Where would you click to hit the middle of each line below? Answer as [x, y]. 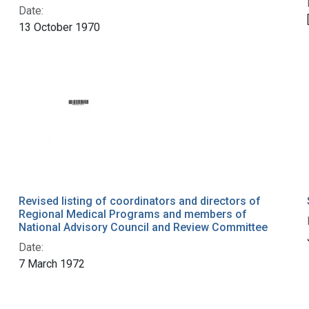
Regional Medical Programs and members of [132, 215]
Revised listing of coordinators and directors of [139, 201]
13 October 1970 [59, 28]
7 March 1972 [51, 264]
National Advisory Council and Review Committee [143, 228]
